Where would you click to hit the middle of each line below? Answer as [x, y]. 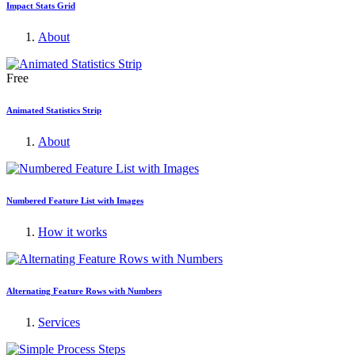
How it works [73, 232]
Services [59, 323]
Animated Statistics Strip [54, 111]
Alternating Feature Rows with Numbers [84, 291]
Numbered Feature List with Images [75, 201]
